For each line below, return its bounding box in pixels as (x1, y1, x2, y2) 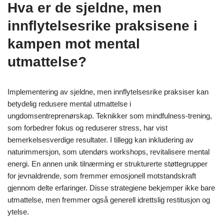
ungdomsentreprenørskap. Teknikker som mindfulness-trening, (7, 111, 212, 120)
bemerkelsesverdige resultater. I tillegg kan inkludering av (7, 135, 193, 144)
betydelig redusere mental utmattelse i (7, 99, 131, 108)
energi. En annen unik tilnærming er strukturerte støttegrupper (7, 159, 207, 168)
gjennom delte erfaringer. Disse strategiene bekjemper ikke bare (7, 183, 215, 192)
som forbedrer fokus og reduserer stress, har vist (7, 123, 167, 132)
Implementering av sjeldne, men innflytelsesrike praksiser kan (7, 87, 208, 96)
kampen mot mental (7, 35, 140, 51)
